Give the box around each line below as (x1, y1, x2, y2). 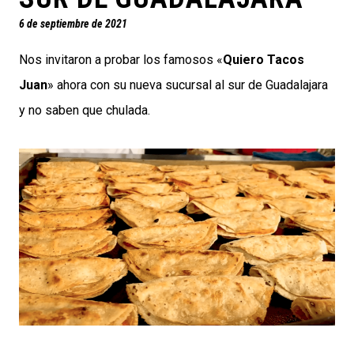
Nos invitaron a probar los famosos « (19, 52, 223, 68)
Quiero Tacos (223, 52, 304, 68)
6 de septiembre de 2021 (19, 17, 127, 31)
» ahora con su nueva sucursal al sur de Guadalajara (47, 77, 328, 93)
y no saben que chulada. (19, 103, 150, 119)
